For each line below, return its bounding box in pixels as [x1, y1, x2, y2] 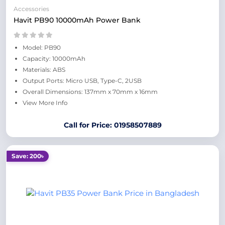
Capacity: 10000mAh [23, 55, 85, 62]
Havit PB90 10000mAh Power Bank [14, 16, 141, 25]
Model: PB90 [23, 44, 61, 51]
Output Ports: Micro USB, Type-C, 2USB [23, 77, 142, 84]
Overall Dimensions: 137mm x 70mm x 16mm [23, 88, 158, 95]
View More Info [23, 99, 68, 106]
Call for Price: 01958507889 [63, 121, 162, 130]
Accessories [14, 5, 49, 13]
